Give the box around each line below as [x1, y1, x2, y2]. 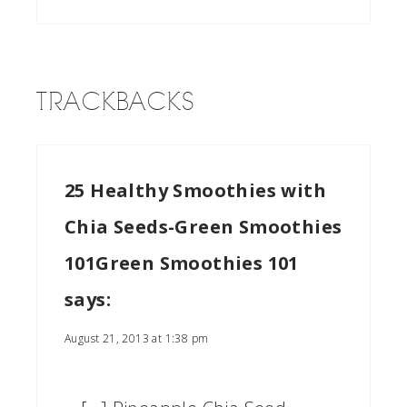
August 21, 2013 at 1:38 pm [65, 331, 209, 347]
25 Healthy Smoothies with [65, 178, 326, 203]
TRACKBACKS [36, 87, 195, 118]
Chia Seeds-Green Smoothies [65, 214, 342, 240]
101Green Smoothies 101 [65, 251, 299, 276]
